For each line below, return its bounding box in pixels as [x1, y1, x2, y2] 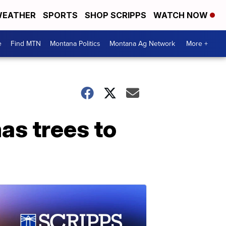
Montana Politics [50, 38, 100, 49]
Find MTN [11, 38, 41, 49]
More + [186, 38, 208, 49]
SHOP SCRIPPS [85, 10, 146, 20]
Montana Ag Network [109, 38, 175, 49]
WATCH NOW [153, 10, 210, 20]
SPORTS [43, 10, 78, 20]
